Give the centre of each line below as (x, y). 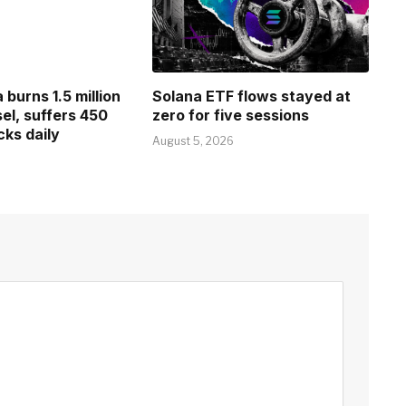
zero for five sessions (231, 116)
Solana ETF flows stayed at (252, 97)
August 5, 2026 (193, 141)
